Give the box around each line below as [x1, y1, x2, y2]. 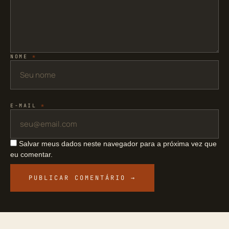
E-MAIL [10, 102, 41, 109]
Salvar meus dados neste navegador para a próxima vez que [19, 140, 217, 148]
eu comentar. [10, 150, 53, 159]
